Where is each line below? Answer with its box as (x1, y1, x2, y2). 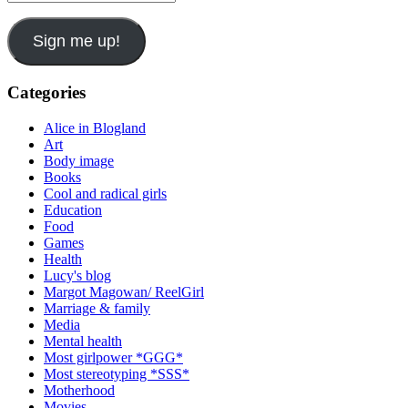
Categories (7, 82, 86, 102)
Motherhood (44, 382, 115, 398)
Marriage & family (44, 300, 150, 316)
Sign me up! (32, 32, 120, 51)
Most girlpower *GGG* (44, 349, 183, 365)
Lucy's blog (44, 267, 111, 283)
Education (44, 201, 102, 218)
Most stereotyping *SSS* (44, 365, 189, 382)
